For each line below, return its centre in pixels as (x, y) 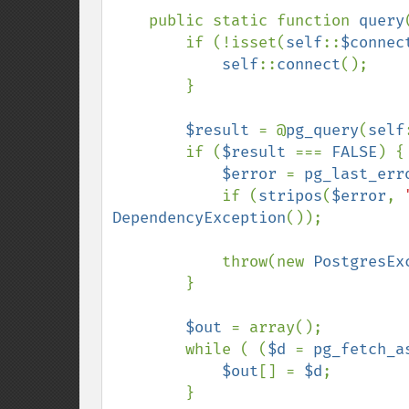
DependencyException (199, 218)
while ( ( (226, 349)
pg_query (322, 130)
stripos (290, 196)
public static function (254, 21)
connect (309, 64)
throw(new (267, 262)
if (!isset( (236, 42)
